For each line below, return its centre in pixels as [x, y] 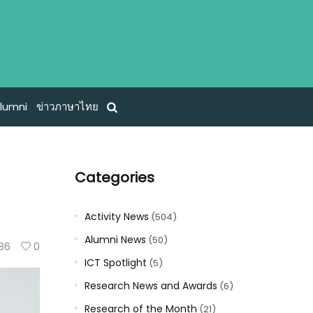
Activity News [116, 217]
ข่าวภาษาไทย [67, 107]
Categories [114, 177]
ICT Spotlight [115, 263]
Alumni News [115, 240]
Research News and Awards [151, 286]
